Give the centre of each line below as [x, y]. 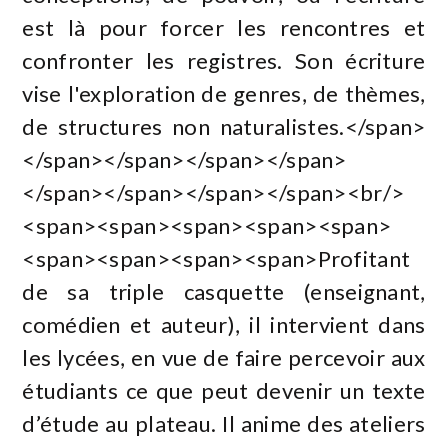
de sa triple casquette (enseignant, [224, 291]
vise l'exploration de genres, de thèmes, [224, 93]
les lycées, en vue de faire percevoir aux [224, 357]
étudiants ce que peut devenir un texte [224, 390]
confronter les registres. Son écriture [224, 60]
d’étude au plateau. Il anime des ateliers [224, 423]
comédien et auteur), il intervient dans [224, 324]
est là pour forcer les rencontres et [224, 27]
